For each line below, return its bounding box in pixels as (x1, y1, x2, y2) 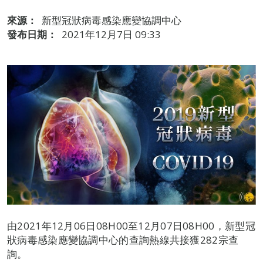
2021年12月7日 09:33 (62, 28, 161, 41)
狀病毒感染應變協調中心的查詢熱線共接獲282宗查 (7, 233, 239, 247)
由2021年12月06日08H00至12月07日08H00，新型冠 (7, 219, 255, 233)
